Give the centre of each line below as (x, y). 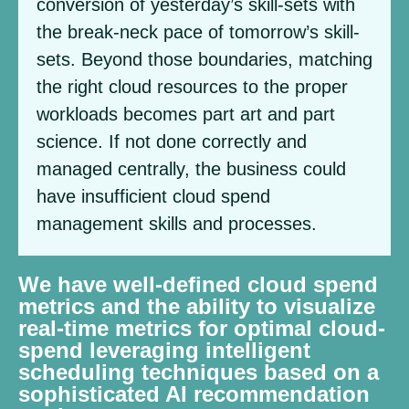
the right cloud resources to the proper (192, 87)
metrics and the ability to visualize (197, 306)
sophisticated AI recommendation (194, 394)
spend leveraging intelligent (164, 350)
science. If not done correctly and (172, 142)
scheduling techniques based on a (199, 372)
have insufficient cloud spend (153, 196)
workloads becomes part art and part (186, 114)
